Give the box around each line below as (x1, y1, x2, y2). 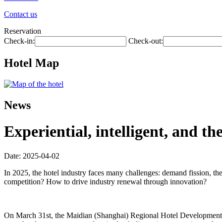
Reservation (4, 27, 41, 35)
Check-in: (4, 37, 35, 45)
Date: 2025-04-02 (4, 151, 59, 160)
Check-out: (128, 37, 163, 45)
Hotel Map (4, 56, 59, 69)
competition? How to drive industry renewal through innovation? (4, 177, 207, 186)
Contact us (4, 10, 37, 18)
